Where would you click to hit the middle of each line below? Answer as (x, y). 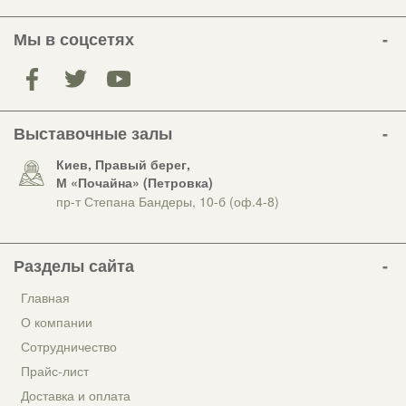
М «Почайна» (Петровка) (135, 183)
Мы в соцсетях (74, 39)
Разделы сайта (74, 266)
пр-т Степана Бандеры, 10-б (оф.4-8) (168, 202)
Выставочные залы (93, 134)
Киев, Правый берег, (123, 164)
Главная (45, 298)
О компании (57, 322)
